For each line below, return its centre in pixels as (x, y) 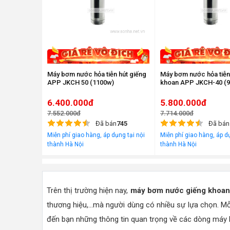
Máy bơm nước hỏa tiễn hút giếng (97, 74)
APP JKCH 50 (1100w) (81, 83)
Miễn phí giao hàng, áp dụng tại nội (96, 135)
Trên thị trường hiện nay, (89, 191)
